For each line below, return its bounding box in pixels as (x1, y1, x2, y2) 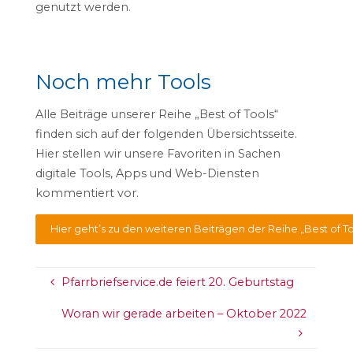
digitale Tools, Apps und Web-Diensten (35, 166, 259, 181)
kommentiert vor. (35, 186, 139, 201)
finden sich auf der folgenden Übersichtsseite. (35, 127, 297, 142)
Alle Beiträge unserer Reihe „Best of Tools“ (35, 107, 278, 122)
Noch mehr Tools (35, 69, 211, 95)
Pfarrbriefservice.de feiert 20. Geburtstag (61, 275, 294, 290)
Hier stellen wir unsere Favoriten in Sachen (35, 147, 281, 162)
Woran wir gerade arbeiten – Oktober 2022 (61, 306, 307, 321)
